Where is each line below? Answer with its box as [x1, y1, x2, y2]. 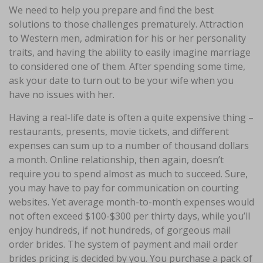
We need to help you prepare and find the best [9, 4, 214, 16]
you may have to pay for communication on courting [9, 181, 239, 194]
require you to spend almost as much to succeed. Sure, [9, 167, 248, 180]
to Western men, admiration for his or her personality [9, 32, 246, 45]
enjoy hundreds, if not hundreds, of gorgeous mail [9, 224, 231, 237]
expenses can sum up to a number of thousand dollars [9, 139, 249, 152]
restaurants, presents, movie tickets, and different [9, 125, 229, 138]
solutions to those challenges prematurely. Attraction [9, 18, 244, 31]
